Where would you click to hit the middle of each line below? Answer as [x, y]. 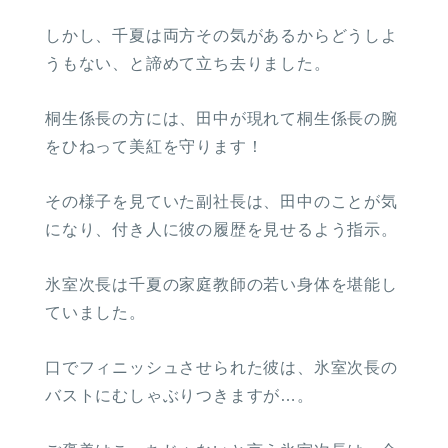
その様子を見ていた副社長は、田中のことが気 [221, 201]
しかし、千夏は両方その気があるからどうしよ [221, 35]
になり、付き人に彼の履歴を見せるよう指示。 [221, 229]
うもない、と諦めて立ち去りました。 [188, 63]
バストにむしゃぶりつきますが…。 [179, 396]
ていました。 [95, 313]
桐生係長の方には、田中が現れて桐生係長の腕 [221, 118]
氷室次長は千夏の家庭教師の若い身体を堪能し [221, 285]
